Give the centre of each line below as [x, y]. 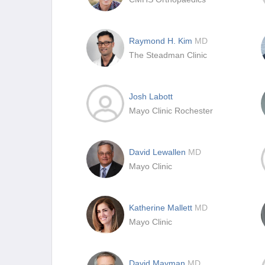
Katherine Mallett [162, 208]
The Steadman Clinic [168, 55]
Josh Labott [151, 96]
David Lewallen [159, 152]
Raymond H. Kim [162, 41]
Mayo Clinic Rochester [171, 111]
